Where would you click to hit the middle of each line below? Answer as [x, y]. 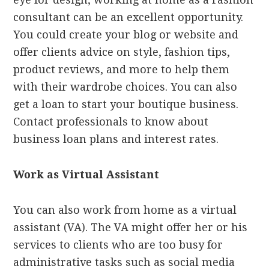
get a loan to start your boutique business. [126, 104]
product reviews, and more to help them [122, 70]
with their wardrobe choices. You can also [125, 87]
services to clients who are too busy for [118, 245]
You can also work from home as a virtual [125, 210]
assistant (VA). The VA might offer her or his [131, 228]
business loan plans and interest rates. [116, 139]
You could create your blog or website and [126, 35]
